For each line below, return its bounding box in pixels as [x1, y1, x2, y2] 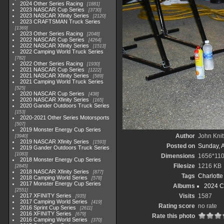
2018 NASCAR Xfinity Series [20, 168, 89, 174]
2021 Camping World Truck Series [20, 78, 104, 84]
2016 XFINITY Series [20, 210, 72, 216]
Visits [179, 192, 195, 199]
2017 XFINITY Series [20, 192, 72, 198]
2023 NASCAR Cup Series [20, 6, 85, 12]
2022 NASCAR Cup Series [20, 36, 85, 42]
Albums [173, 182, 195, 189]
